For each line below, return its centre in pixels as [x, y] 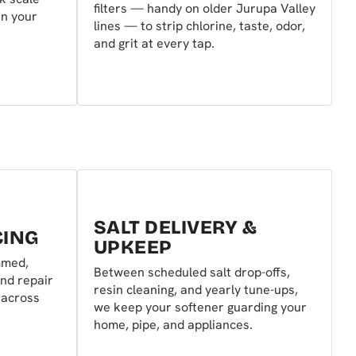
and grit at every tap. [154, 44]
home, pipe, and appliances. [173, 325]
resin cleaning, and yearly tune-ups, [196, 290]
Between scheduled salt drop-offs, [192, 273]
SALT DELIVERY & [176, 228]
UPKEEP [133, 248]
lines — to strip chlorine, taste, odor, [199, 26]
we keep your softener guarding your [200, 308]
